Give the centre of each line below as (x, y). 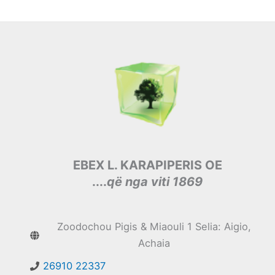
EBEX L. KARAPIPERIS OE (147, 165)
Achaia (154, 243)
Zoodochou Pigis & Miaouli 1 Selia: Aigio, (154, 227)
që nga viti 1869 (155, 182)
